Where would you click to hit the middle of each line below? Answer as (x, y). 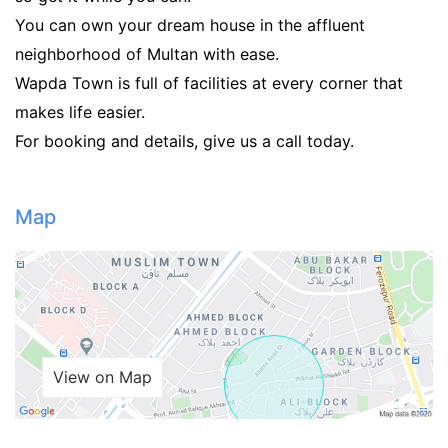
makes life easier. (80, 112)
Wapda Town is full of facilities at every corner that (209, 83)
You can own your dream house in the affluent (190, 25)
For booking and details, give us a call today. (184, 141)
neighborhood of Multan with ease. (147, 54)
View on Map (102, 376)
